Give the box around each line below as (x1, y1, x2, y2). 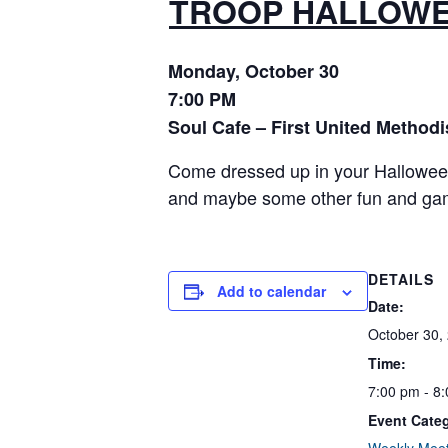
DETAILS (368, 269, 434, 289)
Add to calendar (217, 281, 326, 301)
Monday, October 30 (168, 58, 339, 84)
